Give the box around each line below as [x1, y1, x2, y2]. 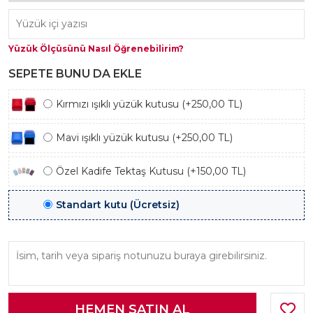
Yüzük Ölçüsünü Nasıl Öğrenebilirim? [8, 43, 184, 54]
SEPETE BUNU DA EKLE [8, 67, 142, 81]
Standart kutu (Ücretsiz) [56, 198, 180, 212]
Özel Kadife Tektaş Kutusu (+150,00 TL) [56, 165, 246, 178]
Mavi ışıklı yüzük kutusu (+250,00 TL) [56, 131, 233, 145]
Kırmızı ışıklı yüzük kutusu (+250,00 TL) [56, 98, 242, 111]
